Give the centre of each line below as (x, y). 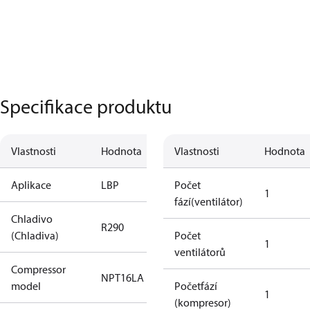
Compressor (38, 269)
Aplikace (31, 185)
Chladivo (32, 219)
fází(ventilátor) (209, 201)
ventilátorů (200, 252)
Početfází (196, 286)
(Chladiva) (35, 235)
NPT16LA (122, 277)
